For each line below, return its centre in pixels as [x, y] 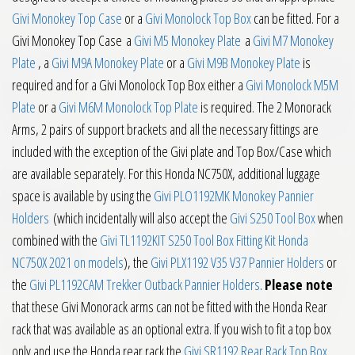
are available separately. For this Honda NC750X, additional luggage [166, 174]
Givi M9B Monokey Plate [244, 63]
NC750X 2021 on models [68, 263]
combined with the [56, 240]
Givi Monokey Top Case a [73, 41]
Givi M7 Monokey [293, 41]
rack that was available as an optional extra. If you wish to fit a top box [172, 329]
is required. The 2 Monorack [265, 107]
